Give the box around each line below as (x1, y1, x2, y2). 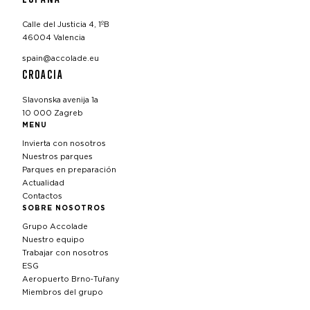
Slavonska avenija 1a (22, 96, 98, 104)
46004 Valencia (22, 33, 85, 42)
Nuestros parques (22, 153, 93, 161)
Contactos (22, 192, 62, 201)
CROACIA (22, 66, 64, 82)
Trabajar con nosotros (22, 249, 109, 257)
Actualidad (22, 179, 64, 188)
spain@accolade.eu (22, 54, 99, 62)
